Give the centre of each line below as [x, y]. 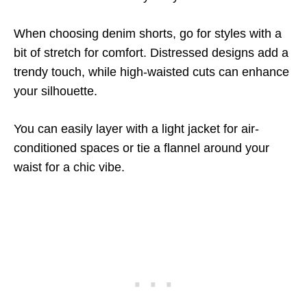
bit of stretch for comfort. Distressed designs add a [151, 53]
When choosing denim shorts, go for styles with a [148, 34]
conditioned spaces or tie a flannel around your [142, 148]
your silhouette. [56, 91]
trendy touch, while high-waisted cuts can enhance [151, 72]
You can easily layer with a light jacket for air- [136, 129]
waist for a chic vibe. [69, 167]
